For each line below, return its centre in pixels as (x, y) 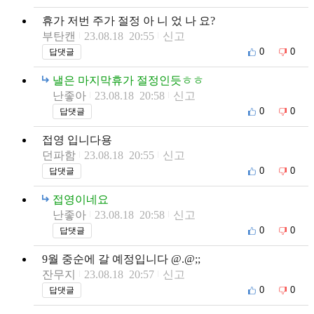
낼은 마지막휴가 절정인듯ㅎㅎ (128, 80)
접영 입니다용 (77, 139)
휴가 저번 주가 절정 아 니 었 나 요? (129, 20)
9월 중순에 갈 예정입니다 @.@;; (121, 259)
